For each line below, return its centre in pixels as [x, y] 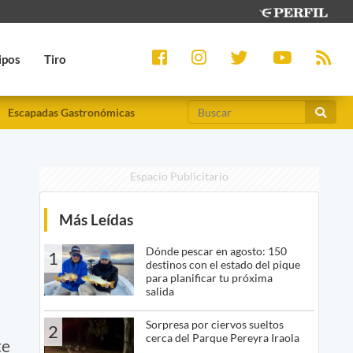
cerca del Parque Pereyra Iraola [222, 338]
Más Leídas [96, 220]
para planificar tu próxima [209, 278]
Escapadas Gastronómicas [71, 113]
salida [160, 292]
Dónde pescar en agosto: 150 [216, 251]
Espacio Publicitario [179, 176]
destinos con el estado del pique [223, 265]
